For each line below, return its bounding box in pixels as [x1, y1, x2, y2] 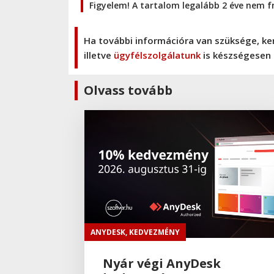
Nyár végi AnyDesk [103, 254, 221, 272]
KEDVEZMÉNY [129, 226, 180, 237]
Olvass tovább [84, 81, 172, 98]
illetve [84, 48, 114, 61]
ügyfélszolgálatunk [114, 48, 201, 61]
